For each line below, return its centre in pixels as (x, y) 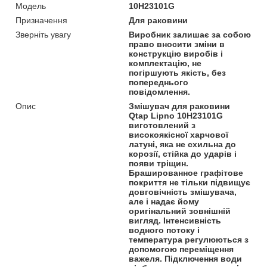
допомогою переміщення (181, 249)
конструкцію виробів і (176, 53)
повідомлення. (160, 91)
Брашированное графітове (186, 173)
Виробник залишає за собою (190, 34)
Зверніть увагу (43, 34)
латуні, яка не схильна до (183, 144)
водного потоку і (164, 230)
